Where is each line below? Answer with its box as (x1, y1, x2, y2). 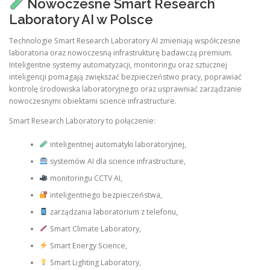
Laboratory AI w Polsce (9, 11, 153, 27)
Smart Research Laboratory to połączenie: (9, 116, 155, 127)
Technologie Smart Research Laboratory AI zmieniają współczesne (9, 36, 240, 46)
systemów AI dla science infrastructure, (48, 155, 186, 166)
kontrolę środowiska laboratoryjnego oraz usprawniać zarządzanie (9, 84, 242, 95)
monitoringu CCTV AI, (48, 172, 122, 183)
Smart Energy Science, (48, 240, 127, 251)
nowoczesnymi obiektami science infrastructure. (9, 96, 177, 107)
